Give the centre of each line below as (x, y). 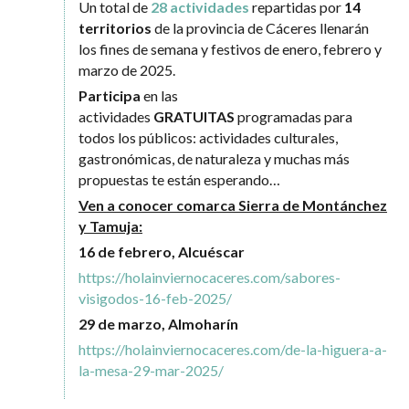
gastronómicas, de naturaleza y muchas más (214, 159)
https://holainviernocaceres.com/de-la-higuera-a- (233, 350)
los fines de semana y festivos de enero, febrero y (230, 49)
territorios (115, 28)
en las (159, 96)
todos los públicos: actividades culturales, (208, 138)
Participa (110, 96)
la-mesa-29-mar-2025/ (151, 371)
